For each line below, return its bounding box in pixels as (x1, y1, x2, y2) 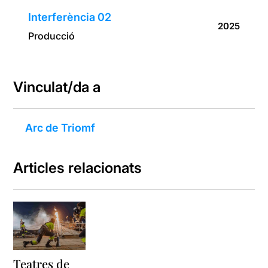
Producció (28, 30, 75, 42)
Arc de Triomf (25, 121, 96, 135)
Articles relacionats (13, 159, 142, 177)
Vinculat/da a (13, 78, 101, 96)
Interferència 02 (28, 11, 112, 24)
